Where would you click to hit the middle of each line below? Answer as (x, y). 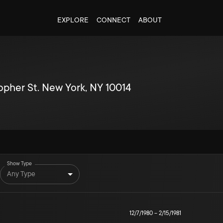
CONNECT (113, 20)
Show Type (20, 164)
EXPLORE (73, 20)
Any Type (21, 173)
